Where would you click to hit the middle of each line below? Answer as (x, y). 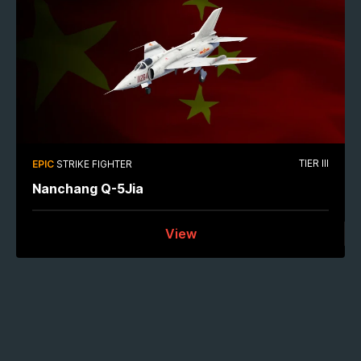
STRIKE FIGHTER (94, 164)
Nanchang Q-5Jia (88, 188)
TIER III (314, 163)
